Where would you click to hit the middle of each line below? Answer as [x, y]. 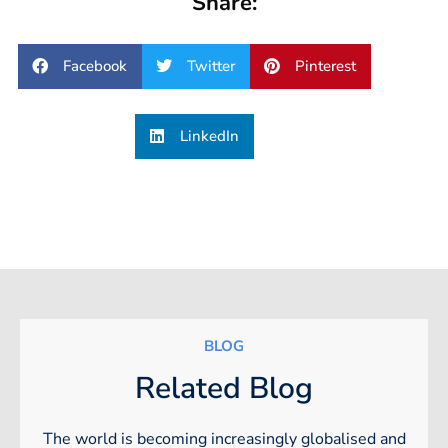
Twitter [210, 66]
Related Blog [224, 388]
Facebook [94, 66]
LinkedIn [209, 136]
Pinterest [325, 66]
